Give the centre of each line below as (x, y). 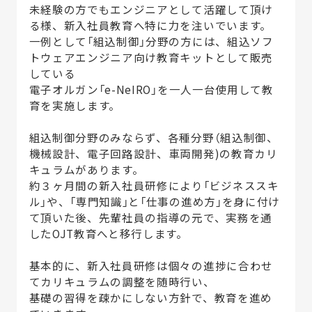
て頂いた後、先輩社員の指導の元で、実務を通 (150, 218)
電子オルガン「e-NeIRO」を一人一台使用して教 (151, 89)
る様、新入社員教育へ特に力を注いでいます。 (150, 25)
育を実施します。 (75, 106)
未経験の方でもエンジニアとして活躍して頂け (151, 9)
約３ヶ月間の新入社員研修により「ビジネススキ (154, 186)
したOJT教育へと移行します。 (108, 234)
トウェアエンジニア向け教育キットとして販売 (151, 57)
